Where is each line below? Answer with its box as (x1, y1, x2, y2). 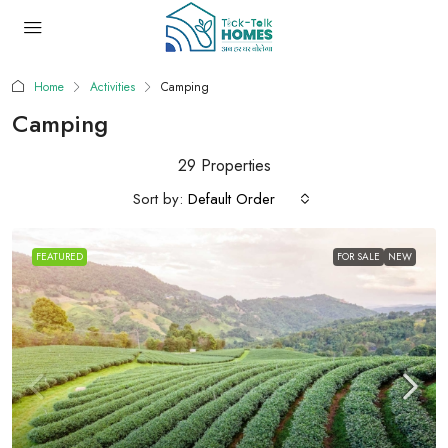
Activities (90, 78, 135, 96)
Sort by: (133, 187, 183, 210)
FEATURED (36, 249, 83, 264)
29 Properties (177, 154, 271, 177)
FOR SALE (337, 249, 380, 264)
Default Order (188, 188, 275, 210)
